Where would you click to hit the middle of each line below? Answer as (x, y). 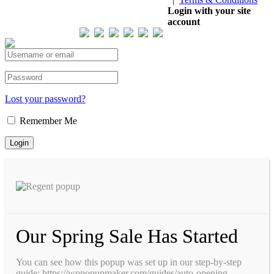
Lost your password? (45, 98)
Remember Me (47, 120)
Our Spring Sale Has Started (127, 236)
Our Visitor (142, 10)
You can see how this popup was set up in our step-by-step (129, 262)
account (184, 21)
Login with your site (209, 10)
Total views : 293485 (126, 43)
